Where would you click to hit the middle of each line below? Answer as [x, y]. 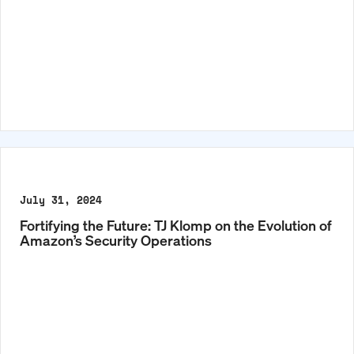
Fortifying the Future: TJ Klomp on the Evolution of [176, 225]
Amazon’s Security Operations [116, 240]
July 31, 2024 [61, 200]
